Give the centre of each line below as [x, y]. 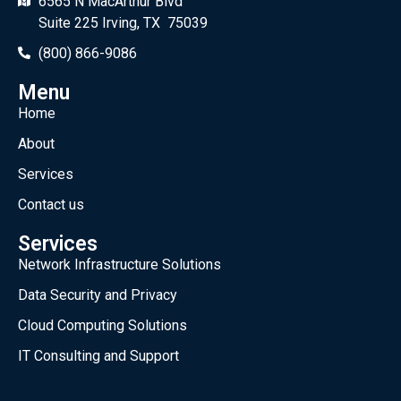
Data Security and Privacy [98, 295]
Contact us [51, 205]
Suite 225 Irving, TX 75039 [123, 23]
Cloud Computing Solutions [102, 326]
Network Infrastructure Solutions [119, 265]
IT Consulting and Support [98, 356]
